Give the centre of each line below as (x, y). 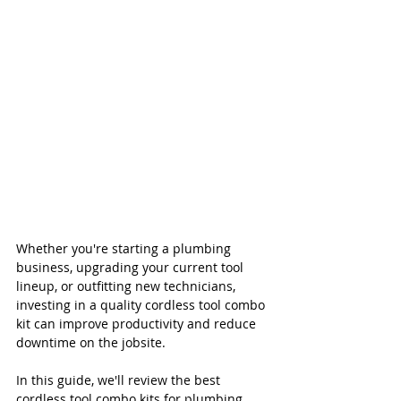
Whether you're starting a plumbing (125, 249)
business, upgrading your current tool (132, 268)
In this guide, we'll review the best (120, 380)
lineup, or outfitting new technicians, (128, 286)
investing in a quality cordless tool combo (142, 305)
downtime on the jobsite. (91, 343)
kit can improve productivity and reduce (138, 324)
